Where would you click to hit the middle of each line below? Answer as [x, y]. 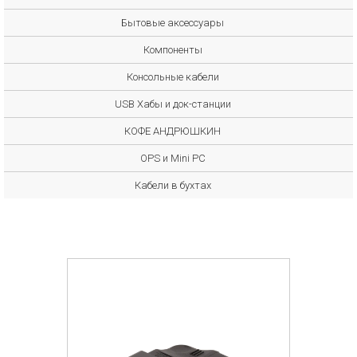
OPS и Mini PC [173, 158]
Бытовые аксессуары [173, 23]
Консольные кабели [173, 77]
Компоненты [173, 50]
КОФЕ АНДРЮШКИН [173, 131]
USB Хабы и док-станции [173, 104]
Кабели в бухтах [173, 185]
